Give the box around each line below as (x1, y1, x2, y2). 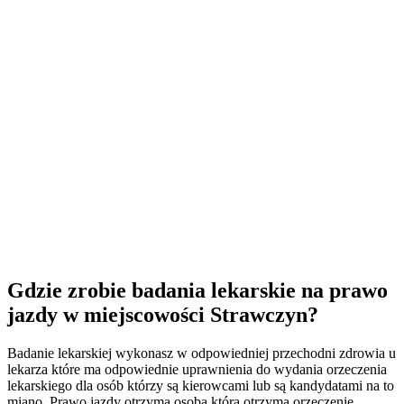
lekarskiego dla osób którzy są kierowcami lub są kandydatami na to (7, 377, 394, 393)
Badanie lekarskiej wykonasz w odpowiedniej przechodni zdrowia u (7, 344, 396, 361)
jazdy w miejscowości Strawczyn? (7, 302, 318, 326)
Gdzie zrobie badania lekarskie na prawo (7, 278, 388, 302)
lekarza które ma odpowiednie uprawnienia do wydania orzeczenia (7, 361, 387, 377)
